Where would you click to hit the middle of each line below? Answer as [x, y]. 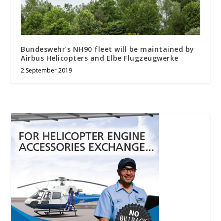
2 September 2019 [47, 70]
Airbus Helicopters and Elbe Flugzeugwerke [100, 58]
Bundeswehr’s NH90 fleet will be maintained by [108, 49]
